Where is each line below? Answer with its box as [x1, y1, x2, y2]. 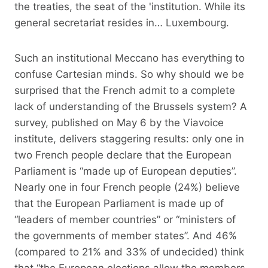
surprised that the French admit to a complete [14, 84, 235, 96]
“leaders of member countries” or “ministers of [14, 213, 236, 226]
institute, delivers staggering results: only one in [14, 132, 244, 145]
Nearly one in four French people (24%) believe [14, 181, 240, 193]
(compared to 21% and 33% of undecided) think [14, 245, 244, 258]
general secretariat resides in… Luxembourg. [14, 16, 229, 29]
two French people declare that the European [14, 148, 232, 161]
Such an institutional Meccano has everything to [14, 51, 245, 64]
